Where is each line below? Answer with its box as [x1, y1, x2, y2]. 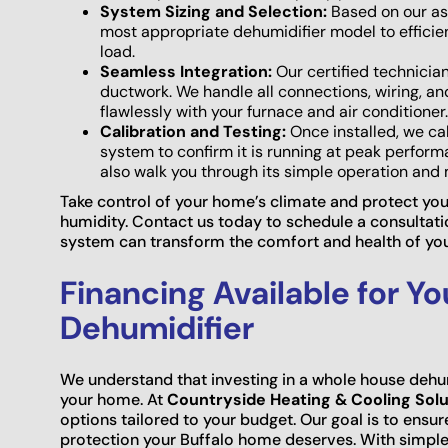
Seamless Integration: [100, 61, 272, 83]
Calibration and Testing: [100, 121, 286, 143]
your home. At [60, 389, 167, 411]
